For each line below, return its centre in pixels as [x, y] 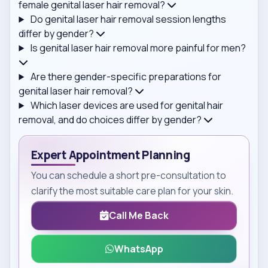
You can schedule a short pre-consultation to [128, 176]
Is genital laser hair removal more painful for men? [138, 48]
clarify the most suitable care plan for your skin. [132, 191]
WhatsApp [138, 249]
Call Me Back [138, 216]
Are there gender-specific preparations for [126, 77]
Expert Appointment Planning [110, 155]
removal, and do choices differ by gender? [110, 120]
